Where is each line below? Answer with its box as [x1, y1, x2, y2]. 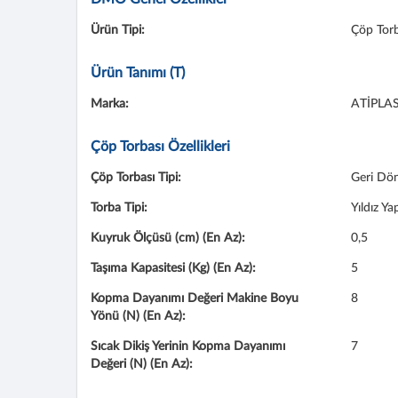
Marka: [91, 98, 129, 110]
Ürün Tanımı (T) [91, 66, 185, 80]
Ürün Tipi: [91, 24, 145, 36]
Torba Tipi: [91, 202, 147, 214]
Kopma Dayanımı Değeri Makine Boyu [91, 292, 298, 305]
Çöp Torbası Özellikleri [91, 139, 230, 154]
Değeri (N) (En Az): [91, 358, 193, 370]
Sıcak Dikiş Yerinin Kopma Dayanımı [91, 340, 285, 353]
